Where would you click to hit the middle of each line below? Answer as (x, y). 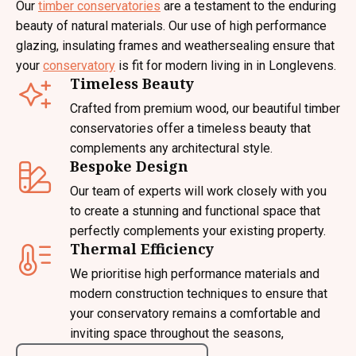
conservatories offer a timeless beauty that (190, 128)
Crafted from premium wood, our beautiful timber (205, 108)
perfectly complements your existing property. (198, 231)
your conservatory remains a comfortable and (195, 313)
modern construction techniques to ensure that (199, 294)
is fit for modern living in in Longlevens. (226, 66)
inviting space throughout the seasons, (177, 333)
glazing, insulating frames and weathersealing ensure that (175, 46)
